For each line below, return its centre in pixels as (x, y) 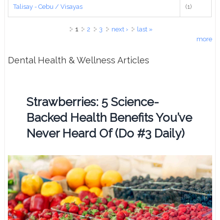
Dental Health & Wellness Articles (79, 60)
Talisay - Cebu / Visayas (48, 6)
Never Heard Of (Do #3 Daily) (106, 133)
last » (145, 29)
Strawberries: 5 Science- (93, 102)
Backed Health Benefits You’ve (110, 117)
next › (120, 29)
